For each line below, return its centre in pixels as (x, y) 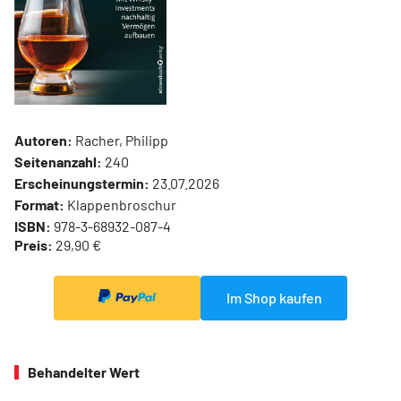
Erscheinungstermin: (82, 183)
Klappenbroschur (120, 205)
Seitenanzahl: (58, 162)
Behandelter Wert (84, 372)
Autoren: (43, 141)
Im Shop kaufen (274, 298)
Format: (39, 205)
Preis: (34, 245)
